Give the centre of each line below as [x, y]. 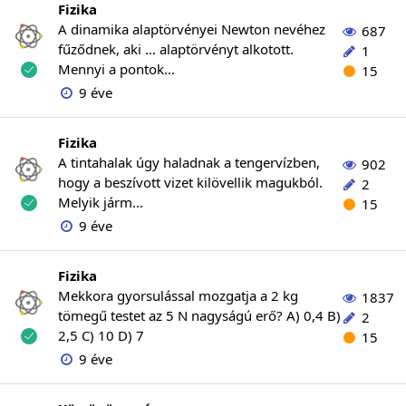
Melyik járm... [101, 202]
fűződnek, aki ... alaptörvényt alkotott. [176, 49]
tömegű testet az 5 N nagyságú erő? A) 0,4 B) [199, 315]
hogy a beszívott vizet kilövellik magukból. [190, 182]
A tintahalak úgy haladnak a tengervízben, [189, 162]
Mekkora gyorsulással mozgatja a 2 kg [178, 295]
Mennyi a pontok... [116, 69]
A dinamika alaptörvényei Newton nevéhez [192, 29]
